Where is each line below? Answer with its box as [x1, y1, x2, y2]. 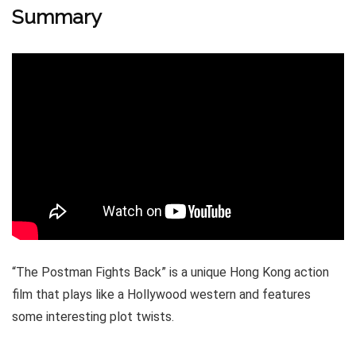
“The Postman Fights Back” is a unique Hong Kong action [12, 264, 329, 280]
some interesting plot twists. [12, 308, 174, 324]
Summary [12, 5, 102, 29]
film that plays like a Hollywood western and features [12, 286, 311, 302]
